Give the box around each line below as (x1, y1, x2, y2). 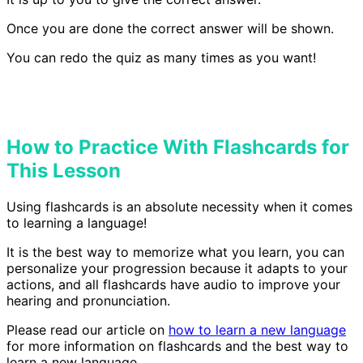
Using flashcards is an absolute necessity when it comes (6, 198, 352, 215)
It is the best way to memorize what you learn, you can (6, 243, 344, 260)
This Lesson (6, 158, 121, 182)
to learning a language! (6, 214, 147, 231)
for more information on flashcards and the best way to (6, 337, 348, 354)
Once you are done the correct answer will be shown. (6, 19, 334, 36)
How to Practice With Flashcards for (6, 135, 349, 159)
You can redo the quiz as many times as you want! (6, 49, 316, 66)
